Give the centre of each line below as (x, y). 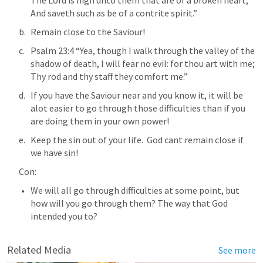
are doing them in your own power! (100, 121)
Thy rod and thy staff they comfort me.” (110, 76)
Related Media (39, 250)
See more (237, 250)
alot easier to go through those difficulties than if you (138, 108)
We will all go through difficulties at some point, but (135, 190)
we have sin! (54, 153)
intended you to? (64, 216)
